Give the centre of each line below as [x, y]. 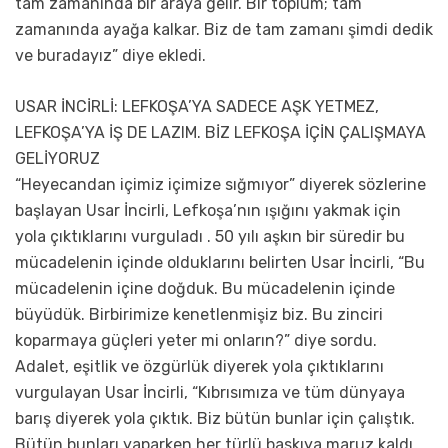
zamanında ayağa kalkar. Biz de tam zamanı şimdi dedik [224, 30]
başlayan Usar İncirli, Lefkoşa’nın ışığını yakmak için [208, 211]
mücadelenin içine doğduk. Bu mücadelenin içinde [205, 289]
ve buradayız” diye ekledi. [110, 56]
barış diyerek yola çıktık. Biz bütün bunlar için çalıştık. [215, 419]
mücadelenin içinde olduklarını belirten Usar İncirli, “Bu [220, 263]
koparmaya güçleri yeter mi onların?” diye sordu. [196, 341]
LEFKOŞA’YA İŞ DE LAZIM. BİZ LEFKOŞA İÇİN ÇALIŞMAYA [220, 133]
